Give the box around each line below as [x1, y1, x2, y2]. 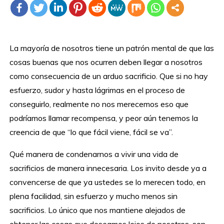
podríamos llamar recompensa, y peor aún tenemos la [9, 113, 198, 123]
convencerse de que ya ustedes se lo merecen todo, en [9, 177, 206, 187]
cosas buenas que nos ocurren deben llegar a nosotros [9, 57, 203, 67]
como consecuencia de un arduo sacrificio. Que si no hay [9, 71, 208, 81]
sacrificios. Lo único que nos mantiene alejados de [9, 205, 186, 215]
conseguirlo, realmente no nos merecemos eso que [9, 99, 189, 109]
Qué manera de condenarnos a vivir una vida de [9, 149, 179, 159]
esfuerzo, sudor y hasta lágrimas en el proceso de [9, 85, 185, 95]
